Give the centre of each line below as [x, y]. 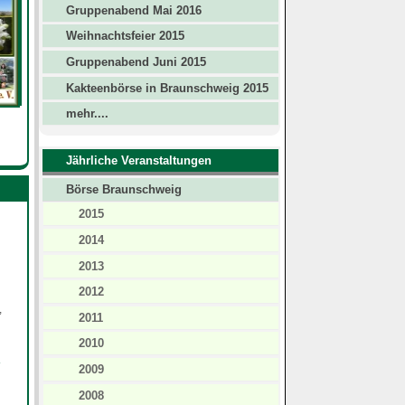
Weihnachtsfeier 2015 [125, 36]
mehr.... [87, 114]
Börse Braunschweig [123, 189]
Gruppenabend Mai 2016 [133, 10]
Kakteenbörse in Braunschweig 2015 [167, 88]
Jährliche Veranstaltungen [138, 161]
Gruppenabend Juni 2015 [136, 62]
